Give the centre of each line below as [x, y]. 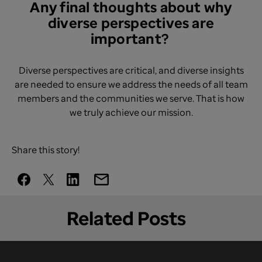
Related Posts [126, 218]
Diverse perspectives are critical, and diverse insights [131, 70]
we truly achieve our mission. [131, 112]
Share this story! [46, 150]
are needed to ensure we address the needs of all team [131, 84]
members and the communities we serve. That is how [131, 98]
